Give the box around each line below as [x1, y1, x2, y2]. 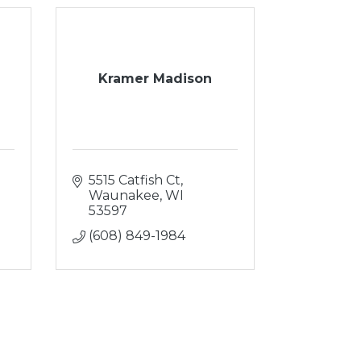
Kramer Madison [98, 71, 212, 86]
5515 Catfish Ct [88, 172, 180, 188]
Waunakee [88, 188, 160, 203]
